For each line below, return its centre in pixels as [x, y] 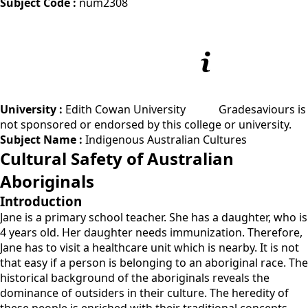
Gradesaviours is [262, 110]
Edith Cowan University [127, 110]
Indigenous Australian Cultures [166, 140]
